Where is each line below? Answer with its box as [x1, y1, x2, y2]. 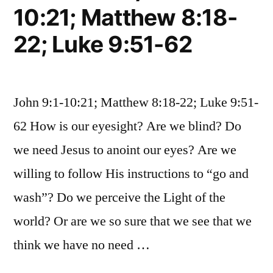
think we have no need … [13, 236, 150, 253]
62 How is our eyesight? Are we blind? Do [13, 117, 241, 135]
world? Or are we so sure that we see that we [13, 212, 252, 230]
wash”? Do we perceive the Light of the [13, 188, 225, 206]
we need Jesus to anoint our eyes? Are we [13, 141, 236, 158]
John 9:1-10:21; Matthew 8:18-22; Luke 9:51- [13, 93, 258, 111]
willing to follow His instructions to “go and [13, 165, 249, 182]
